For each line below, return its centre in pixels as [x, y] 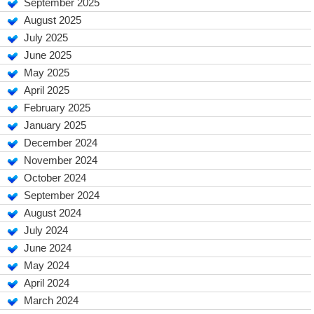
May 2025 [47, 73]
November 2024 [61, 160]
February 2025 [57, 108]
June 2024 [48, 248]
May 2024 [47, 265]
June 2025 [48, 55]
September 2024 [62, 195]
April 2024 [47, 283]
